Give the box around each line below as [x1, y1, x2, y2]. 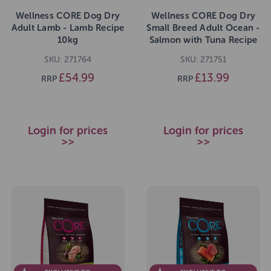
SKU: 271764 [44, 54, 91, 65]
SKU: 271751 [180, 54, 227, 65]
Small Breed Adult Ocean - [146, 22, 260, 34]
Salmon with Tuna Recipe [149, 34, 258, 46]
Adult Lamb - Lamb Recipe [11, 22, 125, 34]
